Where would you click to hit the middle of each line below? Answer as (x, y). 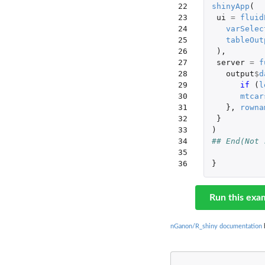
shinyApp (230, 7)
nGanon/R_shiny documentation (216, 227)
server (230, 63)
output (240, 74)
